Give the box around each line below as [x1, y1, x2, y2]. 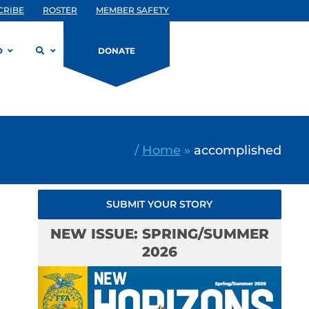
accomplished [193, 142, 281, 157]
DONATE [98, 46, 135, 56]
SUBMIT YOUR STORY [106, 198, 213, 210]
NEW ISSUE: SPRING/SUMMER [50, 226, 269, 242]
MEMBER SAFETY [96, 5, 169, 15]
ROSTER [43, 5, 77, 15]
